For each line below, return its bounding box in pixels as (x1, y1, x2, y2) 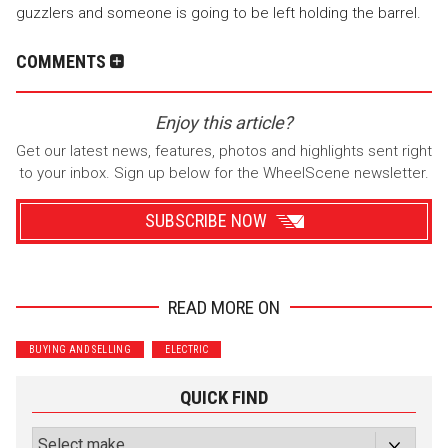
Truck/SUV (242, 374, 314, 393)
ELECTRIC (165, 344, 209, 356)
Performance (34, 350, 123, 369)
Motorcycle (242, 350, 319, 369)
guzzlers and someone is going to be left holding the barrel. (16, 3, 421, 22)
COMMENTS (16, 51, 106, 72)
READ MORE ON (168, 295, 280, 319)
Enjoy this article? (155, 112, 293, 133)
